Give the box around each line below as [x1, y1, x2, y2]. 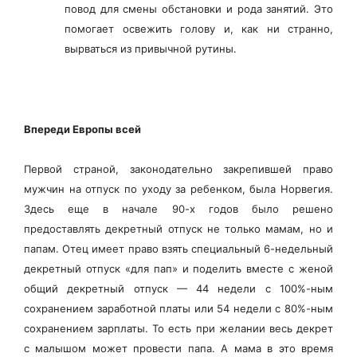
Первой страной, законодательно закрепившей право [24, 162, 333, 175]
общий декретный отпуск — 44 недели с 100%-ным [24, 281, 333, 295]
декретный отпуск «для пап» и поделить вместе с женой [24, 261, 333, 275]
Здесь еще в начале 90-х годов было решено [24, 202, 333, 215]
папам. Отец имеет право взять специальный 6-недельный [24, 241, 333, 255]
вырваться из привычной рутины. [65, 41, 237, 55]
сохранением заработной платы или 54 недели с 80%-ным [24, 301, 333, 315]
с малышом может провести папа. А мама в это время [24, 341, 333, 355]
